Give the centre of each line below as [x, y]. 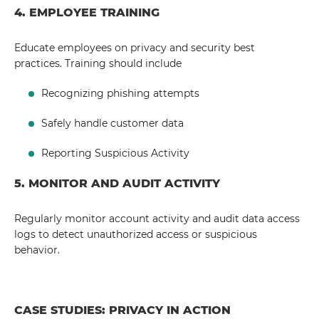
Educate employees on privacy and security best [135, 48]
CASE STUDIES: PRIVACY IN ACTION [122, 310]
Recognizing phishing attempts [121, 93]
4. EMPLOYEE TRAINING [87, 12]
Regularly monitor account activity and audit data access [157, 219]
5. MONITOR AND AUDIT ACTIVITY [117, 183]
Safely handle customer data [113, 123]
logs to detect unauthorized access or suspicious [136, 234]
